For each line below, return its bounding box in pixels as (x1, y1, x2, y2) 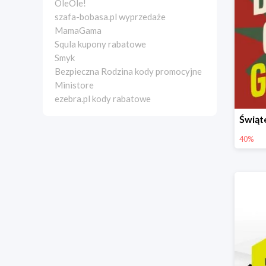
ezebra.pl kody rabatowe (55, 93, 151, 104)
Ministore (55, 80, 94, 90)
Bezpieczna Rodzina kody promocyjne (55, 66, 202, 77)
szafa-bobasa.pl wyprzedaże (55, 11, 166, 22)
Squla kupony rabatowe (55, 39, 146, 49)
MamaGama (55, 25, 102, 36)
